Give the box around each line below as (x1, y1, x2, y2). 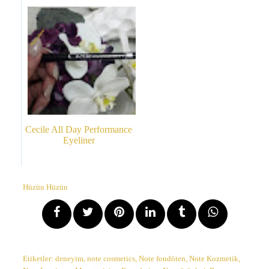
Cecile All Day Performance (25, 124, 132, 135)
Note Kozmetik (189, 255, 238, 264)
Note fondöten (139, 255, 186, 264)
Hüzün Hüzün (23, 183, 68, 192)
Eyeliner (62, 135, 95, 146)
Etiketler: (23, 255, 55, 264)
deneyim (55, 255, 83, 264)
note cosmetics (87, 255, 135, 264)
